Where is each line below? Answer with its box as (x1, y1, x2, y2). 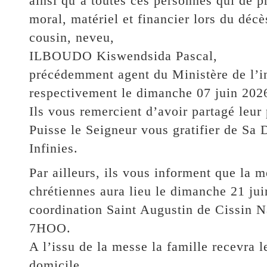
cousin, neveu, (29, 29, 114, 45)
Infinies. (29, 140, 78, 156)
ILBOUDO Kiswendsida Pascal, (29, 48, 218, 63)
